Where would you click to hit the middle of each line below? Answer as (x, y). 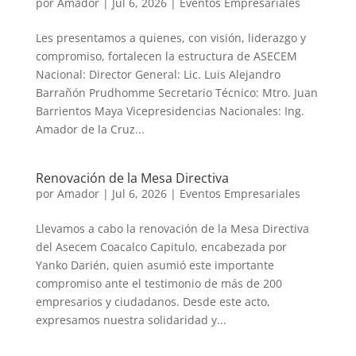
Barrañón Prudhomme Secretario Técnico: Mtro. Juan (176, 93)
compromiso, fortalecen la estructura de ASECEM (166, 56)
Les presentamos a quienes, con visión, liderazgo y (170, 38)
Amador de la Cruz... (90, 129)
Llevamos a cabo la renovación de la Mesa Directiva (172, 228)
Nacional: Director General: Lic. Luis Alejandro (158, 74)
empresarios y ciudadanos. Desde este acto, (153, 302)
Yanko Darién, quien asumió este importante (155, 265)
